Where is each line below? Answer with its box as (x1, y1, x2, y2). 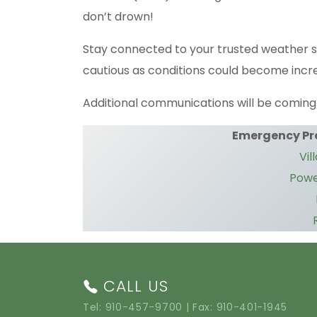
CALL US (103, 275, 168, 298)
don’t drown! (83, 8, 154, 25)
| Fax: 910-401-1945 (182, 300, 287, 315)
